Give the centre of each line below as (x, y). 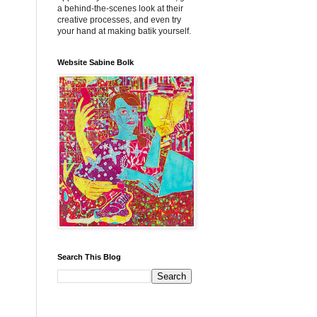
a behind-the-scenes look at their (120, 8)
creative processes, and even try (119, 20)
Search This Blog (89, 257)
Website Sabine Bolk (96, 62)
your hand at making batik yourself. (124, 31)
